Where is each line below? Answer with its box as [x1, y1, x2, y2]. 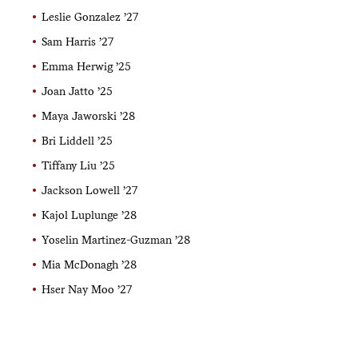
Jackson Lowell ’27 [41, 183, 137, 197]
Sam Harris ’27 [41, 34, 113, 48]
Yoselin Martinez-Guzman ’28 [41, 233, 190, 246]
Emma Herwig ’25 [41, 59, 131, 73]
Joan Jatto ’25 [41, 84, 113, 97]
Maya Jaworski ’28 [41, 109, 135, 122]
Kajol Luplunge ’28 [41, 208, 137, 221]
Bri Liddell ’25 [41, 133, 113, 147]
